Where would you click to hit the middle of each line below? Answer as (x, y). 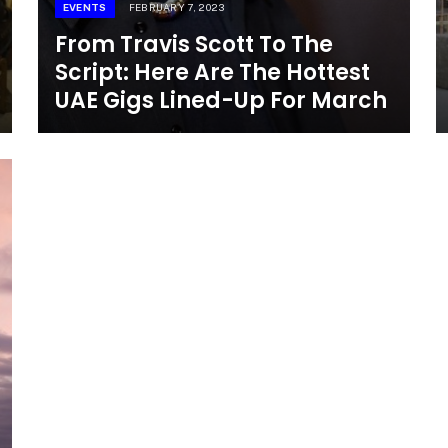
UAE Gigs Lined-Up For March (220, 101)
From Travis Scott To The (193, 45)
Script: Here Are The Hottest (212, 73)
